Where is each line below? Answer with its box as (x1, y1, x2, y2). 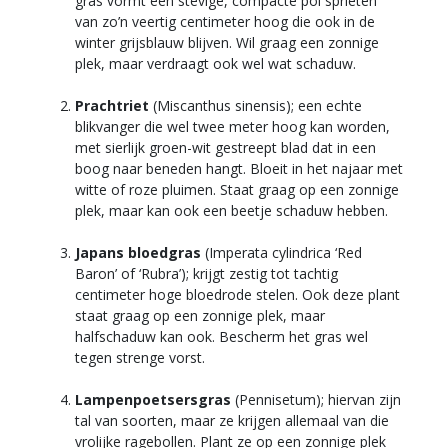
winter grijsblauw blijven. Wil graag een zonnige (75, 32, 379, 52)
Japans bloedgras (75, 242, 201, 262)
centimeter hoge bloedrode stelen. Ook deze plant (75, 284, 400, 304)
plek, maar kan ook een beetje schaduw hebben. (75, 200, 388, 220)
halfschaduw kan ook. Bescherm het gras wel (75, 326, 368, 346)
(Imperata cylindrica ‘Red (201, 242, 362, 262)
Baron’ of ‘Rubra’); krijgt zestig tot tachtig (75, 263, 338, 283)
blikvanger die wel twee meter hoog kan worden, (75, 116, 390, 136)
